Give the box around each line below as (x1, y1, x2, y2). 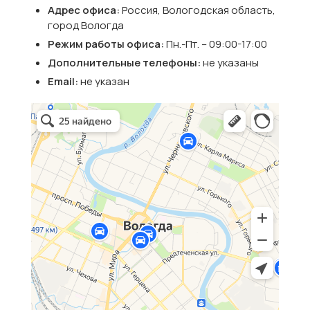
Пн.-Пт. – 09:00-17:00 (166, 37, 267, 51)
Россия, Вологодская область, (122, 3, 275, 17)
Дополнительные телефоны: (48, 55, 203, 70)
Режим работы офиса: (48, 37, 166, 51)
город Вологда (48, 18, 124, 33)
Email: (48, 74, 80, 89)
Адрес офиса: (48, 3, 122, 17)
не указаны (203, 55, 259, 70)
